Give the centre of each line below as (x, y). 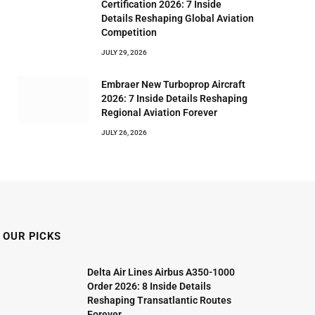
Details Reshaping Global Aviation (178, 18)
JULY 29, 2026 (124, 52)
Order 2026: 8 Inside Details (149, 286)
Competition (129, 32)
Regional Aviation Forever (159, 112)
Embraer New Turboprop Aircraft (173, 84)
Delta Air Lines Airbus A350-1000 (161, 272)
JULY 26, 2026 (124, 133)
